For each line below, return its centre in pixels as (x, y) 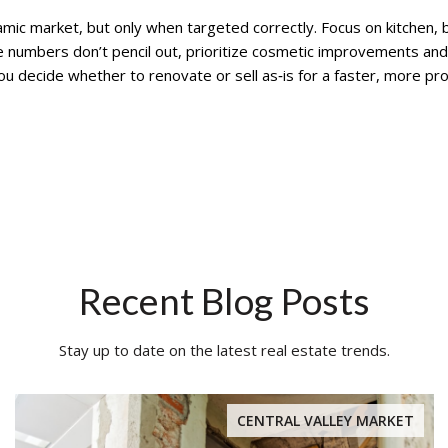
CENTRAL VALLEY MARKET (325, 421)
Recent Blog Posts (224, 301)
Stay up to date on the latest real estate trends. (224, 350)
